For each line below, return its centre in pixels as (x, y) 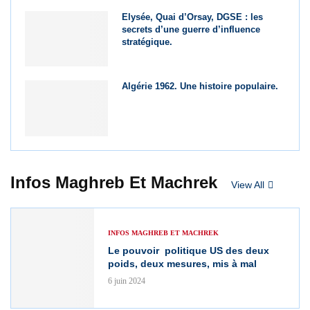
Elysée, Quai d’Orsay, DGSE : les (193, 17)
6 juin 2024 (127, 281)
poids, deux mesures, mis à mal (182, 264)
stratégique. (147, 42)
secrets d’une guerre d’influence (191, 30)
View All (248, 184)
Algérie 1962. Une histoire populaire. (200, 86)
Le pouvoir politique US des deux (189, 251)
